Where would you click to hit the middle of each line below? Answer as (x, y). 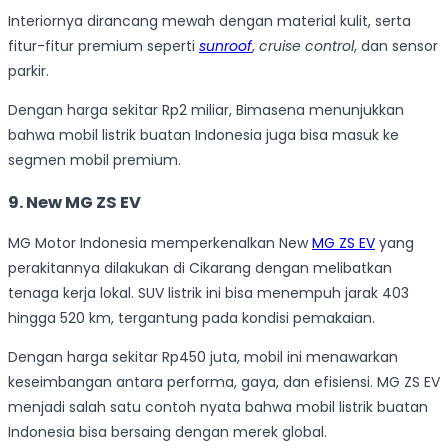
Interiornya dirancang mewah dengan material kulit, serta (209, 21)
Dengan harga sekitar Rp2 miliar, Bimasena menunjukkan (206, 110)
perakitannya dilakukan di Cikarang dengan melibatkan (200, 267)
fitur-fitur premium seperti (103, 46)
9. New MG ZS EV (74, 202)
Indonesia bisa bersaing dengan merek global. (167, 431)
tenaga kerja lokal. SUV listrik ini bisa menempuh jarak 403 (208, 292)
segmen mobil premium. (94, 160)
